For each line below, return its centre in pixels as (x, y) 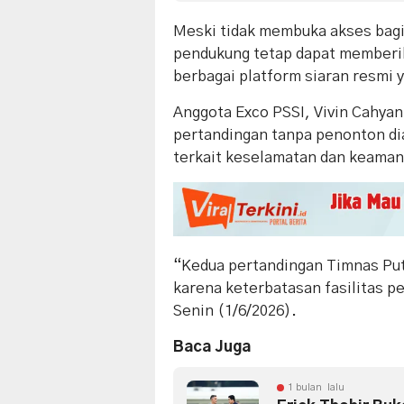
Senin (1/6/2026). (235, 311)
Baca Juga (212, 347)
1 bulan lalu (316, 388)
